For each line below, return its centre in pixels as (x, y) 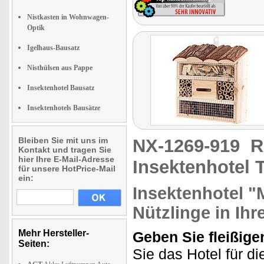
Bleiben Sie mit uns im (63, 140)
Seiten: (34, 244)
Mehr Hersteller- (54, 233)
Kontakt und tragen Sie (65, 150)
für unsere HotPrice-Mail (67, 169)
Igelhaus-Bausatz (53, 48)
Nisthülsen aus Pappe (60, 68)
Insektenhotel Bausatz (61, 88)
